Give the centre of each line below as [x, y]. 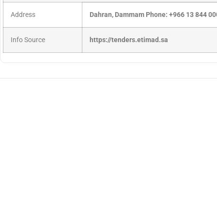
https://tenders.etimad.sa [129, 40]
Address [23, 15]
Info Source [28, 40]
